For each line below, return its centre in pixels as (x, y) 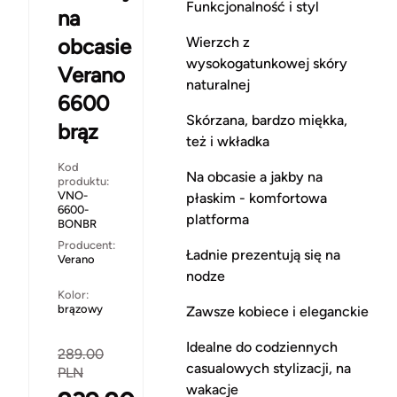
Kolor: (73, 294)
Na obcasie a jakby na (254, 176)
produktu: (83, 181)
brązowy (80, 308)
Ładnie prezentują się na (263, 254)
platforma (217, 219)
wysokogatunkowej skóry (266, 63)
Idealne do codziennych (261, 346)
